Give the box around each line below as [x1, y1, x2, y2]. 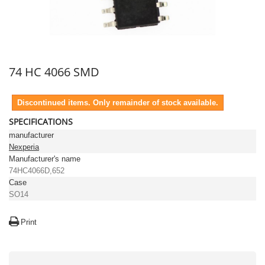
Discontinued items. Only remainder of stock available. [17, 98, 218, 107]
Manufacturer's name [9, 154, 80, 163]
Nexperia [9, 143, 39, 151]
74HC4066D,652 [9, 166, 64, 175]
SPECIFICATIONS [9, 116, 73, 127]
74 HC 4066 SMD [9, 64, 99, 80]
